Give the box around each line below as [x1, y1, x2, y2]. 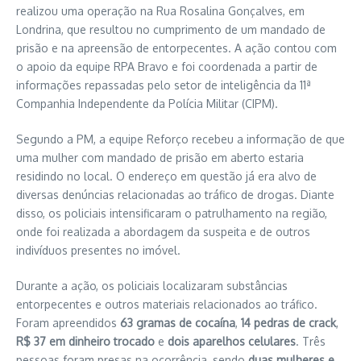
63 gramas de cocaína [120, 315, 235, 330]
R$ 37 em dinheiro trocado [16, 334, 155, 348]
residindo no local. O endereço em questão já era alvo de [16, 168, 317, 183]
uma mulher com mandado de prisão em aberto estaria [16, 150, 304, 164]
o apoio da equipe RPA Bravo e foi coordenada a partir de [16, 59, 317, 73]
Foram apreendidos [16, 315, 120, 330]
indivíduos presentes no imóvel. [16, 243, 180, 257]
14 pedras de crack [241, 315, 336, 330]
